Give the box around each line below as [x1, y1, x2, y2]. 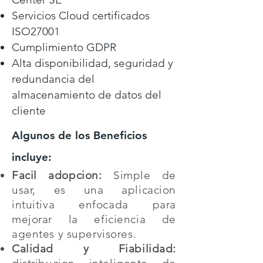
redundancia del [12, 72, 95, 86]
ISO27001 [12, 25, 60, 38]
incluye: [12, 150, 52, 164]
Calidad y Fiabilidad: [12, 242, 176, 255]
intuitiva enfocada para [12, 198, 176, 211]
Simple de [102, 168, 176, 182]
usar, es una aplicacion [12, 183, 176, 197]
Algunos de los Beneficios [12, 129, 147, 142]
